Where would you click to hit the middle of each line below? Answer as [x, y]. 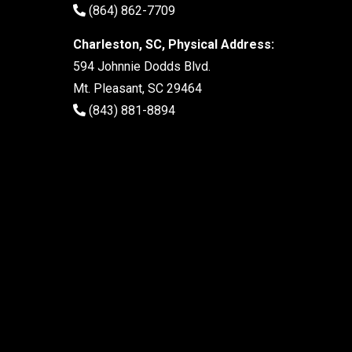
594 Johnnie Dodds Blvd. [142, 66]
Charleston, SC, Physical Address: [174, 44]
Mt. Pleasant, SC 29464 [137, 88]
